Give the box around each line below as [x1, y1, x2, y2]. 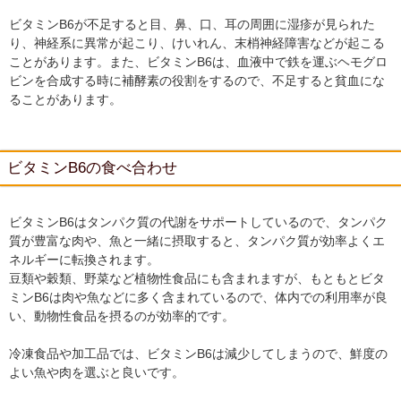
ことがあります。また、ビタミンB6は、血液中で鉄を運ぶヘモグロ [9, 55, 388, 69]
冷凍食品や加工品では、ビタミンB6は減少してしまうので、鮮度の [9, 346, 388, 361]
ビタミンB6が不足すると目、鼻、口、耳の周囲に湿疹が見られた [9, 17, 375, 31]
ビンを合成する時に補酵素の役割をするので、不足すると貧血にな [9, 73, 385, 88]
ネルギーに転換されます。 [9, 252, 159, 267]
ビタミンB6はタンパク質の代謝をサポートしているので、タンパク [9, 215, 388, 229]
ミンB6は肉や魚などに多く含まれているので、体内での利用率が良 [9, 290, 388, 304]
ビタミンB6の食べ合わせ [7, 159, 177, 176]
